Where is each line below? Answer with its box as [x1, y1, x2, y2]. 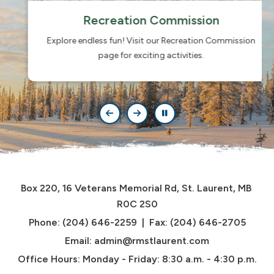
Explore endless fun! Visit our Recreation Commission [32, 35, 242, 46]
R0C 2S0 [116, 198, 158, 210]
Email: [65, 234, 94, 246]
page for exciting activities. [84, 50, 190, 61]
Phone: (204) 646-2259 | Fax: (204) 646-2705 [28, 216, 246, 228]
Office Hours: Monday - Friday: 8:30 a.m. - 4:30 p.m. [17, 253, 257, 265]
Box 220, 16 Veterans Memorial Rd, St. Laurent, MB [20, 182, 251, 194]
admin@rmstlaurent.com [94, 234, 209, 246]
